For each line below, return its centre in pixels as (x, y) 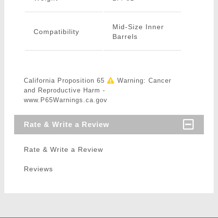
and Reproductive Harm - (64, 91)
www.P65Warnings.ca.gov (65, 100)
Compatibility (56, 32)
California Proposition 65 (65, 81)
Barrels (125, 37)
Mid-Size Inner (138, 27)
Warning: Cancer (143, 81)
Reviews (38, 169)
